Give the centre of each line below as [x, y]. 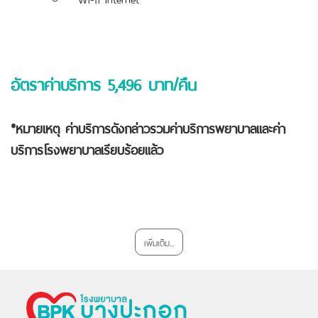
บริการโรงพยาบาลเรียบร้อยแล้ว [87, 149]
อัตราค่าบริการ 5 [63, 83]
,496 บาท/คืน [156, 83]
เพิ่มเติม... [159, 242]
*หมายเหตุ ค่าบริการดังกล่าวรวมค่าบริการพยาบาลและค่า [148, 127]
